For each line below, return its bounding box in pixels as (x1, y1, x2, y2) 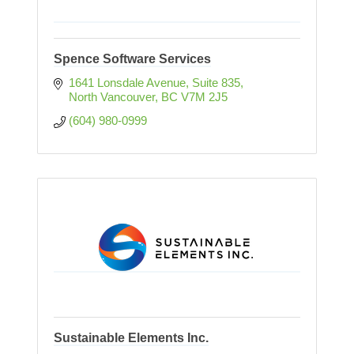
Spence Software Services (54, 52, 211, 66)
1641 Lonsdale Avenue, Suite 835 (68, 76, 240, 90)
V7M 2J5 (180, 90, 228, 104)
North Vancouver (68, 90, 155, 104)
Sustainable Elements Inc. (54, 331, 209, 345)
